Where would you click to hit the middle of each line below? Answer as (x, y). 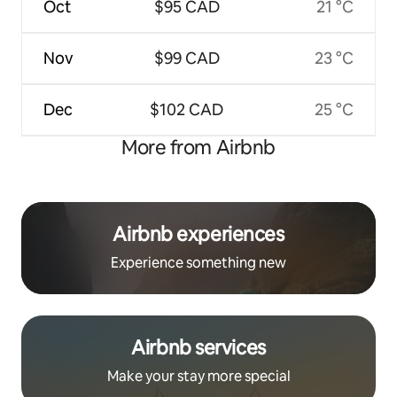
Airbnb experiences (198, 234)
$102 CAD (187, 109)
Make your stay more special (198, 376)
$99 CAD (187, 58)
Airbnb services (198, 347)
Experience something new (198, 262)
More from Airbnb (198, 147)
